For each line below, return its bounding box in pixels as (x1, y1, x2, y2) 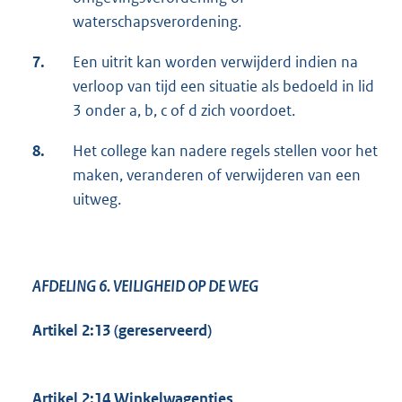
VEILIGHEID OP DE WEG (113, 276, 258, 297)
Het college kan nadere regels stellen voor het (73, 141, 378, 162)
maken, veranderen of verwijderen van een (73, 165, 361, 186)
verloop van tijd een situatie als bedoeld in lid (73, 76, 374, 97)
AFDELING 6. (32, 276, 113, 297)
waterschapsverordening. (73, 12, 241, 32)
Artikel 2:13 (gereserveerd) (32, 320, 212, 341)
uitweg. (73, 189, 121, 210)
